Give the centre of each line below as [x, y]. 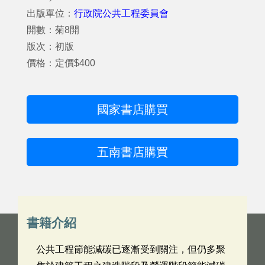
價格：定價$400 [61, 63]
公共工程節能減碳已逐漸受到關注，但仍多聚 [131, 249]
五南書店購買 [132, 152]
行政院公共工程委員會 [121, 13]
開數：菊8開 [53, 30]
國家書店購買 [132, 109]
